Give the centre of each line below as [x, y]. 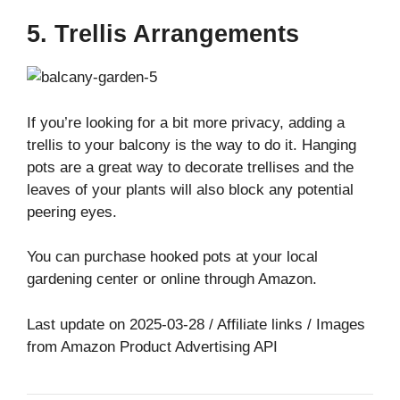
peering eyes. [72, 212]
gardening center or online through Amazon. [172, 279]
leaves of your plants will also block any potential [190, 189]
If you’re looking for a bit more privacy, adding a [186, 122]
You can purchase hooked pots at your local [172, 257]
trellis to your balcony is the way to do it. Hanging [192, 145]
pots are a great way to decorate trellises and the [190, 167]
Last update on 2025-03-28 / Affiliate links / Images [196, 324]
